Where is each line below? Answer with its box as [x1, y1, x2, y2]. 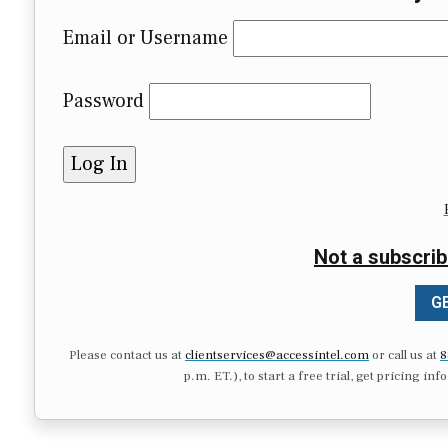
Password [63, 88, 144, 115]
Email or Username [63, 25, 228, 52]
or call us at [369, 346, 440, 363]
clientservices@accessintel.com [185, 346, 369, 363]
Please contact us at [69, 346, 185, 363]
